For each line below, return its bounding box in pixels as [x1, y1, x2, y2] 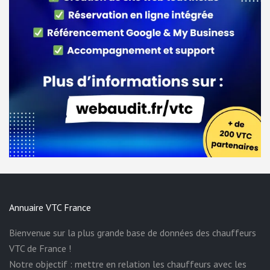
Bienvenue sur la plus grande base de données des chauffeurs [9, 226, 256, 239]
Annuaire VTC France [9, 201, 91, 213]
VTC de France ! [9, 242, 71, 254]
